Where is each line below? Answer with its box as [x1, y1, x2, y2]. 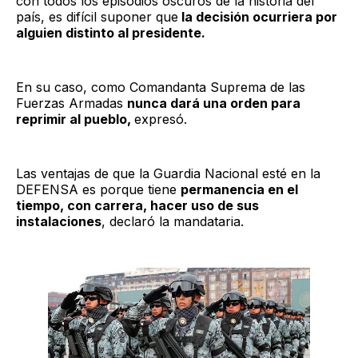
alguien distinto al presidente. [16, 24, 205, 41]
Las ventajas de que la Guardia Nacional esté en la [16, 165, 320, 181]
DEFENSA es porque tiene [16, 181, 181, 197]
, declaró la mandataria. [101, 213, 244, 229]
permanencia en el [181, 181, 298, 197]
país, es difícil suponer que [16, 8, 178, 25]
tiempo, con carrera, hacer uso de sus [16, 197, 259, 213]
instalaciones [16, 213, 101, 229]
